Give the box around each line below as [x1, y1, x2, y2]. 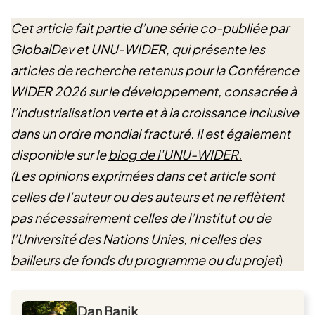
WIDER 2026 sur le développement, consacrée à [11, 83, 297, 99]
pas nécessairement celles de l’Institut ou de [11, 210, 271, 226]
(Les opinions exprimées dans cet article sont [11, 167, 275, 184]
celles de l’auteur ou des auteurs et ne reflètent [11, 188, 285, 205]
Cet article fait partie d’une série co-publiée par [11, 20, 289, 36]
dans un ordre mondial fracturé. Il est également [11, 125, 290, 141]
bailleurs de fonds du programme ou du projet [11, 252, 279, 268]
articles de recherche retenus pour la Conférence [11, 62, 299, 78]
